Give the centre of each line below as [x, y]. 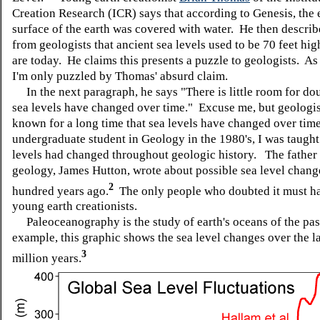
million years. [47, 258]
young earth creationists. [75, 206]
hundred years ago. [60, 191]
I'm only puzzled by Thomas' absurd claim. [120, 76]
